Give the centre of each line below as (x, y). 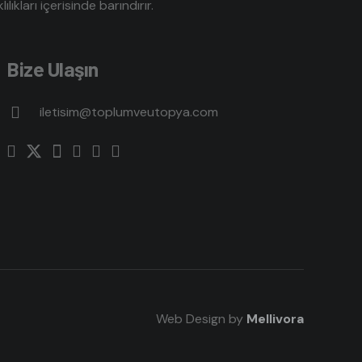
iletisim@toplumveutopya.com (129, 112)
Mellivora (275, 318)
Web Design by (201, 318)
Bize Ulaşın (53, 68)
